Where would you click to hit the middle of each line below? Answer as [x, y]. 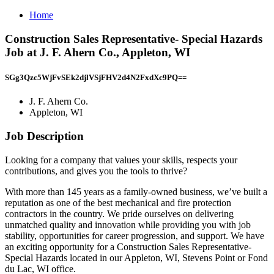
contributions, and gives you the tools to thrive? [96, 171]
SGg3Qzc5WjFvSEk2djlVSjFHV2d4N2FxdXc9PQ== [96, 77]
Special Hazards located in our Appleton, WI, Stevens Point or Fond [136, 257]
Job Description [44, 136]
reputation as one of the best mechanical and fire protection [118, 202]
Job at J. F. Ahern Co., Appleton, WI [98, 52]
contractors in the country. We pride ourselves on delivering [119, 213]
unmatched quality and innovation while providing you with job [128, 224]
